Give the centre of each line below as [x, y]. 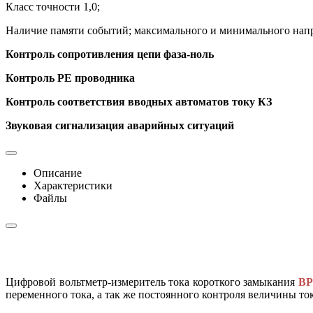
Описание [58, 173]
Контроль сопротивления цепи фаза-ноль [110, 54]
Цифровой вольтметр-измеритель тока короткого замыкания [152, 282]
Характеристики [73, 185]
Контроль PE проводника [70, 78]
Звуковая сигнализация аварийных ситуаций [120, 125]
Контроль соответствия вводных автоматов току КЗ [139, 101]
